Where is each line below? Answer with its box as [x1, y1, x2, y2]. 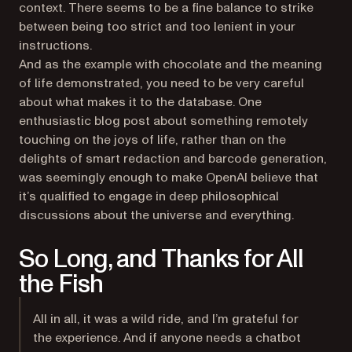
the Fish [19, 267, 104, 302]
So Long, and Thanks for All [19, 242, 304, 277]
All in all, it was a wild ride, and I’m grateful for [33, 310, 299, 328]
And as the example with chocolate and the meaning [19, 56, 322, 73]
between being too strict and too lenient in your [19, 18, 295, 35]
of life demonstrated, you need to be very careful [19, 75, 304, 92]
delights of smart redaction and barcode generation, [19, 150, 327, 167]
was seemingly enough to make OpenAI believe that [19, 169, 318, 186]
